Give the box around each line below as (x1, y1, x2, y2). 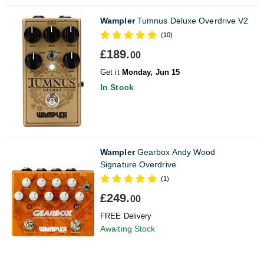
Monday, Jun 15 (121, 67, 180, 77)
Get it (100, 67, 122, 77)
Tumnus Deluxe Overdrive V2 (134, 15, 249, 25)
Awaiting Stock (100, 223, 156, 233)
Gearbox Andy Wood (134, 147, 216, 157)
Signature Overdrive (100, 159, 176, 169)
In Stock (100, 82, 134, 92)
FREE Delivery (100, 211, 152, 220)
